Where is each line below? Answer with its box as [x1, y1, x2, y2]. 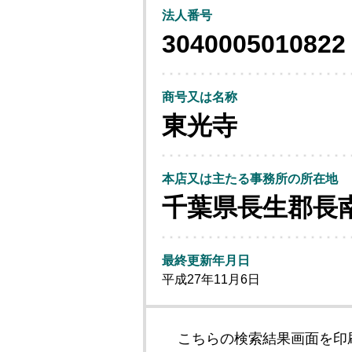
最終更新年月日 [162, 254, 250, 267]
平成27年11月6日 [162, 273, 260, 286]
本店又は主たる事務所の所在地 [162, 172, 338, 185]
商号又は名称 [162, 90, 237, 104]
